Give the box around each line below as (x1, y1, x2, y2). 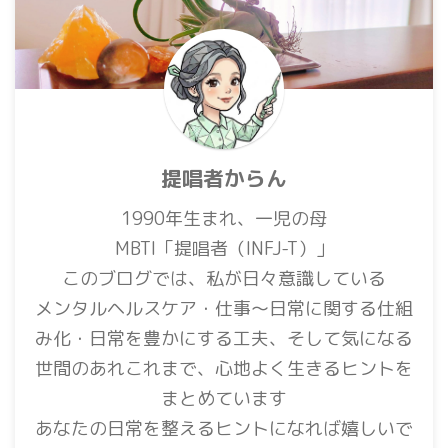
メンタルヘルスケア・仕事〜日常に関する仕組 (35, 296, 413, 322)
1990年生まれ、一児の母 (121, 206, 327, 232)
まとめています (161, 386, 287, 412)
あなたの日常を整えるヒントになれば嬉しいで (35, 416, 413, 442)
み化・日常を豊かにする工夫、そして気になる (35, 326, 413, 352)
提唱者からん (161, 164, 287, 194)
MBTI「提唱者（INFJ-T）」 (114, 236, 334, 262)
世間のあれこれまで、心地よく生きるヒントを (35, 356, 413, 382)
